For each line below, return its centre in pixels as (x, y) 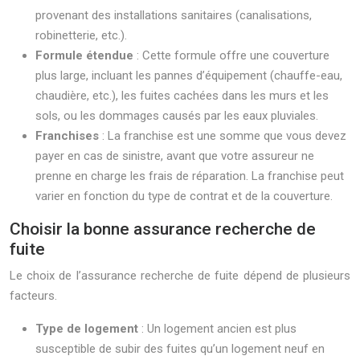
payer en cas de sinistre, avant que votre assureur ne (175, 156)
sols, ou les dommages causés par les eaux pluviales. (177, 116)
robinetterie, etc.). (81, 35)
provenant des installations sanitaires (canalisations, (174, 15)
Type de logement (88, 329)
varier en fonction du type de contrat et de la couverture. (184, 196)
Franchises (69, 136)
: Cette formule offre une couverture (233, 55)
